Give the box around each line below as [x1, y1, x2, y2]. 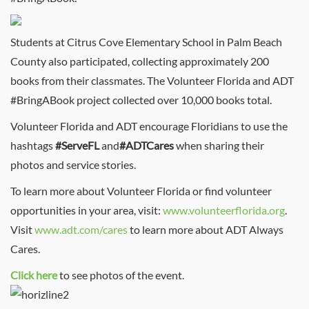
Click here [10, 268, 57, 281]
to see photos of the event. [57, 268, 184, 281]
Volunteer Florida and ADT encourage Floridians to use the [10, 119, 288, 132]
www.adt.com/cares [34, 223, 128, 236]
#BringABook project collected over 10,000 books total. [10, 93, 272, 106]
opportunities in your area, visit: [10, 203, 163, 217]
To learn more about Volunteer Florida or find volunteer [10, 184, 272, 197]
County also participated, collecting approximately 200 [10, 54, 269, 68]
